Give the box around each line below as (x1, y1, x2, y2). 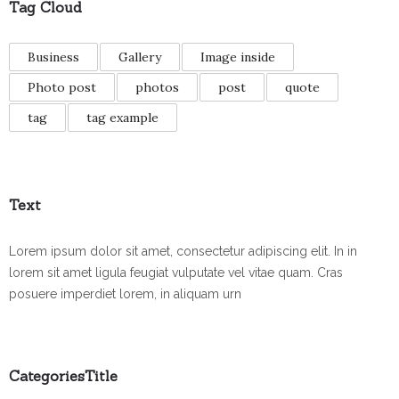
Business (28, 49, 79, 66)
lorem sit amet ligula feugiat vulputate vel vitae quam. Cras (9, 265, 343, 281)
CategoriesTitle (9, 367, 118, 386)
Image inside (200, 49, 275, 66)
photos (135, 79, 179, 96)
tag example (86, 110, 159, 126)
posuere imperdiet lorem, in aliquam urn (9, 287, 241, 302)
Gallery (118, 49, 161, 66)
